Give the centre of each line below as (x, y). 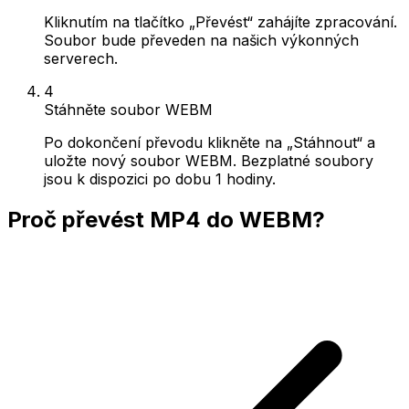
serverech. (81, 58)
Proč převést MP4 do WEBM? (166, 219)
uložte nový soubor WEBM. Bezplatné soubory (209, 160)
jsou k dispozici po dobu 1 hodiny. (160, 178)
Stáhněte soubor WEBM (128, 109)
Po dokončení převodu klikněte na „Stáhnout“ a (210, 142)
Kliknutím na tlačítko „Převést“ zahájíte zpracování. (220, 21)
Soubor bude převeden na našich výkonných (201, 40)
